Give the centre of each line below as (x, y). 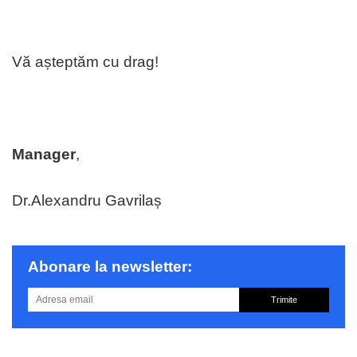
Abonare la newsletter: (110, 267)
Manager (44, 155)
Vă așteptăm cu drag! (85, 62)
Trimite (284, 300)
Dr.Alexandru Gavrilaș (87, 201)
